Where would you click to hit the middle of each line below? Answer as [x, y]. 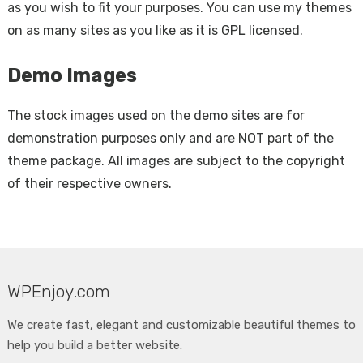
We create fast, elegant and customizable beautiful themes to [181, 325]
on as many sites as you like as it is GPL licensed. [155, 30]
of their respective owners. [89, 184]
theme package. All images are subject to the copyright [176, 161]
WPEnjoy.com [58, 291]
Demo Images [72, 75]
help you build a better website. [94, 345]
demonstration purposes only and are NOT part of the [170, 138]
